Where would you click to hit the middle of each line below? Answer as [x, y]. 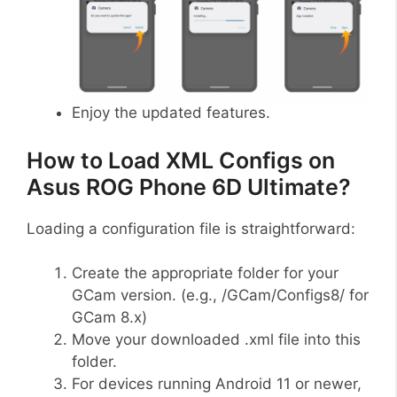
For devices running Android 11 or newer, [217, 384]
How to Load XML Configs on [181, 160]
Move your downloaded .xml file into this [216, 339]
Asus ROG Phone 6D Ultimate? [189, 187]
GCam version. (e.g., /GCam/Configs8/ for [220, 295]
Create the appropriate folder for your [205, 273]
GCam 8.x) [109, 317]
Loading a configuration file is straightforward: [191, 228]
